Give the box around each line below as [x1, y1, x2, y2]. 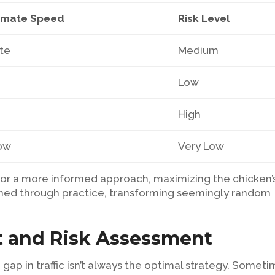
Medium [178, 44, 219, 56]
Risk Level [178, 12, 230, 25]
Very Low [178, 140, 225, 152]
